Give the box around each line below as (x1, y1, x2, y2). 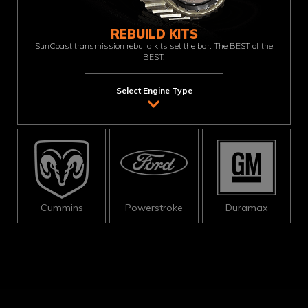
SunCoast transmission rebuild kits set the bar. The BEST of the (34, 41, 273, 52)
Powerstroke (124, 201, 183, 214)
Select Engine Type (115, 85, 192, 96)
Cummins (40, 201, 83, 214)
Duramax (225, 201, 267, 214)
